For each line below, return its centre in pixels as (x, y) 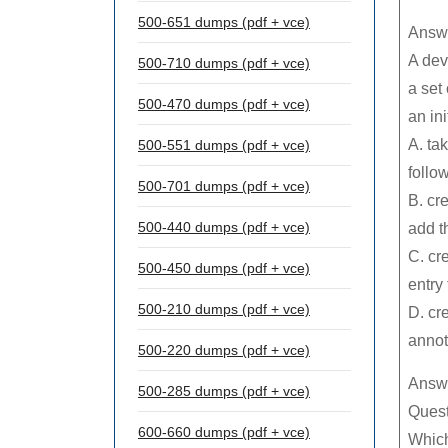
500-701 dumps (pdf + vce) (224, 186)
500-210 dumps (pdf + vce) (224, 309)
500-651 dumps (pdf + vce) (224, 22)
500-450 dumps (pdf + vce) (224, 268)
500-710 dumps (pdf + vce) (224, 63)
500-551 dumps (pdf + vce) (224, 145)
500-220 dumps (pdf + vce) (224, 350)
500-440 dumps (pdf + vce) (224, 227)
